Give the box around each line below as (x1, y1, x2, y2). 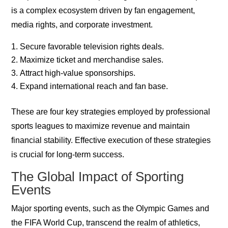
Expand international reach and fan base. (20, 82, 168, 91)
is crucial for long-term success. (11, 150, 125, 159)
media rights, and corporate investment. (11, 20, 153, 30)
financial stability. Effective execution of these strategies (11, 136, 211, 145)
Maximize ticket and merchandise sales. (20, 55, 164, 65)
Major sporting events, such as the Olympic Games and (11, 204, 210, 213)
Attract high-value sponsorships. (20, 69, 136, 78)
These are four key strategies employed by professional (11, 107, 211, 117)
